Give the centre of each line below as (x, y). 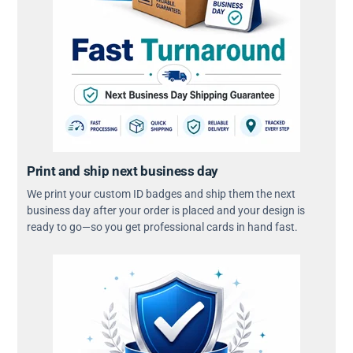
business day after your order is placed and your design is (166, 210)
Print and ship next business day (123, 171)
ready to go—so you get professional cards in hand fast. (162, 227)
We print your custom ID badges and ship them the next (161, 194)
